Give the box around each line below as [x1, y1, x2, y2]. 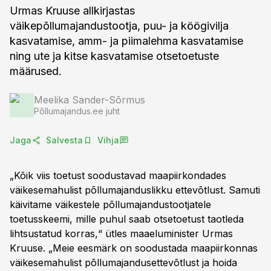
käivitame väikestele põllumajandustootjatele [10, 198, 211, 211]
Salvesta [46, 135, 83, 145]
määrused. [10, 65, 62, 77]
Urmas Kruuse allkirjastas [10, 4, 135, 17]
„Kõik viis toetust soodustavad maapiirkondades [10, 169, 226, 181]
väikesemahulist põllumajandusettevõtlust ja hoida [10, 256, 237, 269]
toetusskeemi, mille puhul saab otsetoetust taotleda [10, 213, 244, 225]
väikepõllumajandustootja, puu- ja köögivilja [10, 19, 229, 32]
